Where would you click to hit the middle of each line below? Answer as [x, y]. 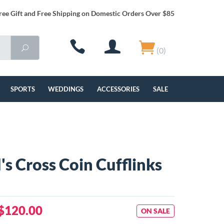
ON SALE [155, 211]
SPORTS [22, 89]
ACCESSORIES [118, 89]
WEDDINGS [66, 89]
